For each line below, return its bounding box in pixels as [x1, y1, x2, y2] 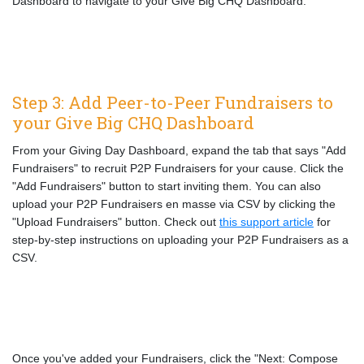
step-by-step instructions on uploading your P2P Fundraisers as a [12, 233, 349, 246]
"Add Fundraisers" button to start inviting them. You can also [12, 180, 321, 193]
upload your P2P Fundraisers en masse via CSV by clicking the [12, 197, 336, 210]
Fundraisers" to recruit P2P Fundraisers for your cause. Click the [12, 162, 344, 175]
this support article [219, 215, 314, 228]
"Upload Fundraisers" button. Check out [12, 215, 219, 228]
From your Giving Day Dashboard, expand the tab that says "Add [12, 144, 346, 157]
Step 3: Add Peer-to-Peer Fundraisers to [12, 91, 333, 114]
